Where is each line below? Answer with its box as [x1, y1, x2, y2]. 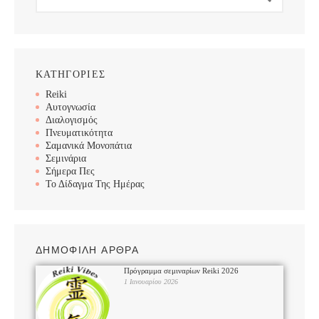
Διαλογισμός [46, 114, 98, 125]
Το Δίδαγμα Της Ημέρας [46, 178, 145, 189]
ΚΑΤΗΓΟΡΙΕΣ [36, 68, 106, 80]
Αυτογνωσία [46, 101, 95, 113]
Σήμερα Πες [46, 165, 95, 177]
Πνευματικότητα [46, 127, 113, 138]
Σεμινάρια [46, 152, 86, 164]
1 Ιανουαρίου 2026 [124, 277, 179, 286]
